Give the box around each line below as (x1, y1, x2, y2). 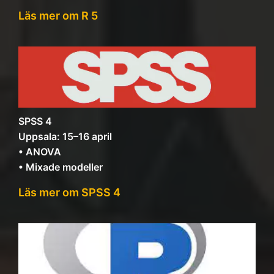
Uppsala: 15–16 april (18, 130, 112, 143)
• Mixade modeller (18, 161, 103, 173)
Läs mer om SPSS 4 (18, 186, 120, 199)
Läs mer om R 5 (18, 9, 98, 22)
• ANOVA (18, 146, 61, 158)
